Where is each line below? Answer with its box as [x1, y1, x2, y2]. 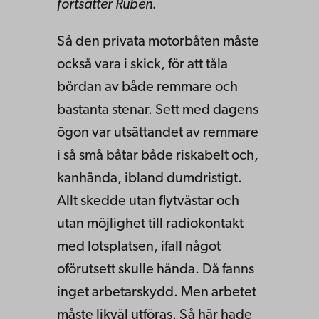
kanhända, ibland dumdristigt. [57, 171, 242, 186]
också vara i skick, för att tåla [57, 57, 228, 72]
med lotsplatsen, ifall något [57, 239, 221, 254]
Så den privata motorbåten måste [57, 34, 259, 49]
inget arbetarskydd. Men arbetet [57, 285, 256, 300]
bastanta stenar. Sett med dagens [57, 103, 258, 117]
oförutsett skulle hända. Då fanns [57, 262, 254, 277]
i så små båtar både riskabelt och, [57, 148, 258, 163]
